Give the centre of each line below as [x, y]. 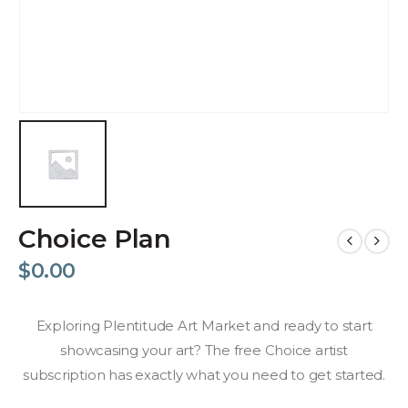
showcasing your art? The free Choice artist [204, 351]
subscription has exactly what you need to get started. [204, 376]
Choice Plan [95, 238]
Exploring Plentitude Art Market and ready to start [204, 326]
